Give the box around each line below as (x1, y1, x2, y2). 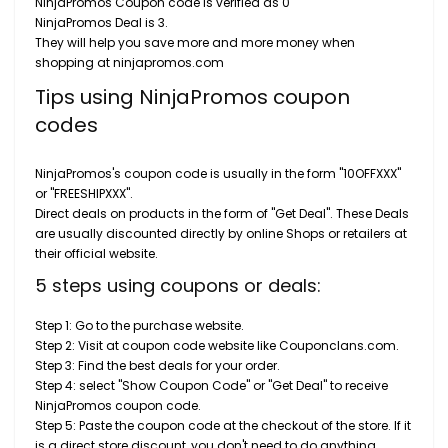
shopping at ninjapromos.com (35, 54, 224, 71)
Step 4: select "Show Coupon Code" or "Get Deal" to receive (35, 377, 388, 394)
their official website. (35, 245, 158, 262)
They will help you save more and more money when (35, 34, 355, 51)
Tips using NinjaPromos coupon (35, 83, 350, 111)
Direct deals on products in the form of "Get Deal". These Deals (35, 205, 409, 222)
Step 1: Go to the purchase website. (35, 317, 244, 334)
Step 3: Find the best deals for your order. (35, 357, 280, 374)
